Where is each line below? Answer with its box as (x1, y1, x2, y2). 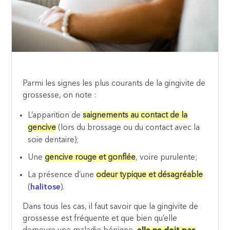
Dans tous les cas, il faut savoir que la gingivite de (23, 203, 199, 212)
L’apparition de (28, 111, 83, 120)
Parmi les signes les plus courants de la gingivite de (23, 79, 206, 88)
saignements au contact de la (83, 111, 188, 120)
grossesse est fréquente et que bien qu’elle (23, 215, 178, 223)
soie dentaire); (28, 136, 79, 144)
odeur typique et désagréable (96, 170, 203, 179)
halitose (30, 183, 61, 191)
